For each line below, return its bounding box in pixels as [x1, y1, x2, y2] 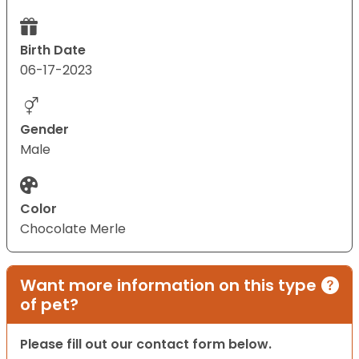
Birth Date [20, 41, 86, 60]
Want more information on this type [20, 274, 317, 297]
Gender [20, 120, 69, 139]
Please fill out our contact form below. [20, 335, 272, 354]
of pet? [20, 293, 79, 317]
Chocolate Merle [20, 220, 126, 239]
